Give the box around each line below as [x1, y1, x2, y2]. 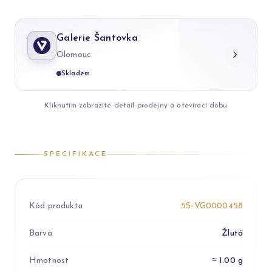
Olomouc [56, 50, 92, 59]
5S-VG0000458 [181, 202, 243, 211]
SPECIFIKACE [44, 151, 107, 158]
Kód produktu [29, 202, 83, 211]
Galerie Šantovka [56, 33, 138, 43]
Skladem [61, 70, 90, 77]
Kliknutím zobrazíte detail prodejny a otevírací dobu [44, 102, 228, 109]
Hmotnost [29, 256, 69, 265]
